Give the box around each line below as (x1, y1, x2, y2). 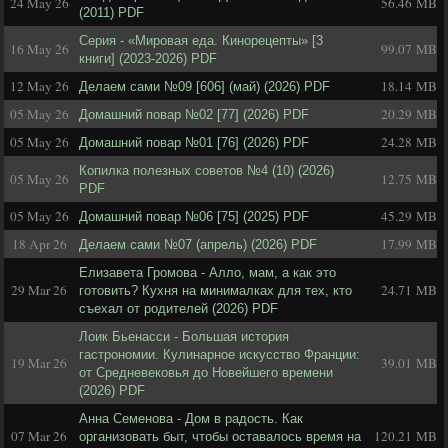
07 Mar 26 (11, 427, 67, 445)
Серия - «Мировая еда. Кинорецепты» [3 (79, 33, 323, 48)
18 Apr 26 (11, 235, 67, 253)
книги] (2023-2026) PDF (79, 51, 217, 66)
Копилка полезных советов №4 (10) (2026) (79, 163, 334, 178)
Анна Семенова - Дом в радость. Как (79, 411, 303, 426)
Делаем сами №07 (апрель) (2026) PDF (79, 237, 317, 252)
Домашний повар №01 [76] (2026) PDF (79, 135, 309, 150)
